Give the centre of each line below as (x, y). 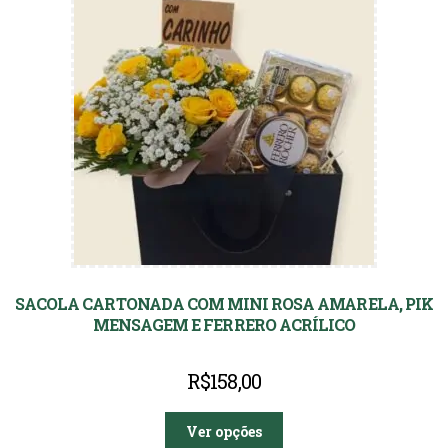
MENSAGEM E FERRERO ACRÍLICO (224, 324)
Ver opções (224, 431)
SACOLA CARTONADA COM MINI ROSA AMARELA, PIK (224, 303)
